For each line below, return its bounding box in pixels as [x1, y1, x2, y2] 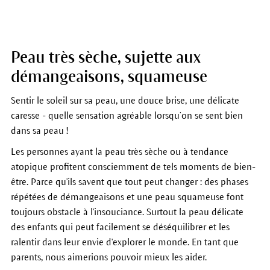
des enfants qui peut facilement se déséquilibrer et [10, 222, 219, 233]
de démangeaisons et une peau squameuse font [45, 192, 243, 202]
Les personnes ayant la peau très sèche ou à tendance [10, 146, 228, 157]
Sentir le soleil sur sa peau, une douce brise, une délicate [10, 95, 239, 106]
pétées [18, 192, 45, 202]
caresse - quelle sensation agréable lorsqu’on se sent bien [10, 110, 243, 121]
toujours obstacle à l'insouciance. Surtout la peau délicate [10, 207, 243, 218]
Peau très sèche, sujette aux [10, 49, 201, 67]
